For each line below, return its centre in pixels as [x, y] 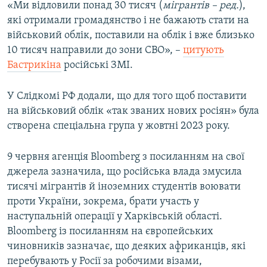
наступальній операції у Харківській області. [115, 217]
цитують [204, 51]
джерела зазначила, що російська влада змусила [125, 172]
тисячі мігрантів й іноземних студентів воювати [124, 187]
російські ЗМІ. [97, 66]
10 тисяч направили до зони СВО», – [95, 51]
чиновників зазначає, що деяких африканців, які [126, 247]
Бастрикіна [34, 66]
